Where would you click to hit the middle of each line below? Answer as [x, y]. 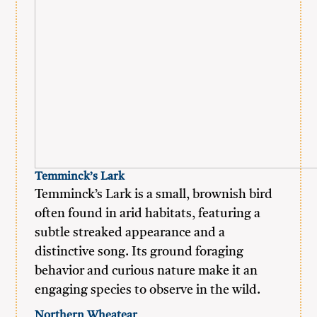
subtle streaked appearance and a [130, 233]
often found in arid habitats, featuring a [148, 214]
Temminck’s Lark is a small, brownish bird [154, 195]
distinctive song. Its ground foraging [139, 252]
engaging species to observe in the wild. [148, 290]
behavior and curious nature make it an [146, 271]
